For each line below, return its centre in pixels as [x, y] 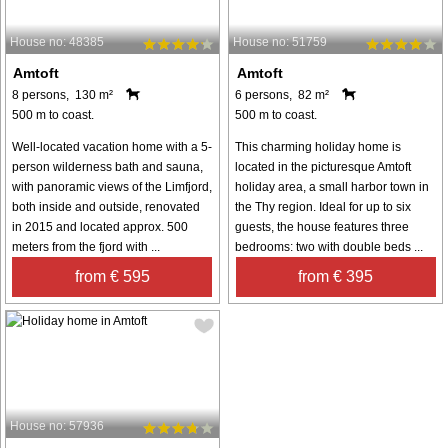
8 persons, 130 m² [62, 94]
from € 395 [336, 276]
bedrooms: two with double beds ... [329, 246]
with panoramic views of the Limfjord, [112, 186]
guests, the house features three [322, 226]
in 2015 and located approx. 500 [100, 226]
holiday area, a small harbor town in [332, 186]
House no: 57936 [57, 426]
